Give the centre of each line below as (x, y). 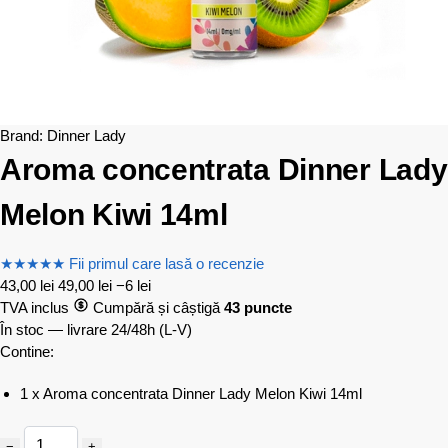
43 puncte (258, 308)
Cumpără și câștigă (156, 308)
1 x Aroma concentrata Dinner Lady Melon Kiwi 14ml (191, 393)
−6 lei (133, 286)
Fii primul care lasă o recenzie (166, 264)
